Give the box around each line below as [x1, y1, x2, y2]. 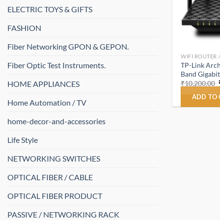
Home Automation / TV [7, 98, 86, 108]
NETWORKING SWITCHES [7, 154, 100, 164]
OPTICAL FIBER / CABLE [7, 172, 93, 182]
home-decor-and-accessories [7, 116, 106, 126]
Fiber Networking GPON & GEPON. [7, 42, 129, 52]
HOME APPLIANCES [7, 79, 80, 89]
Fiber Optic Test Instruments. [7, 60, 106, 70]
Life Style [7, 135, 38, 145]
